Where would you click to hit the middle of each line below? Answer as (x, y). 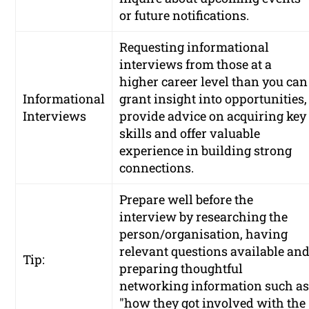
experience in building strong (206, 151)
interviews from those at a (196, 64)
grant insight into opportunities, (213, 99)
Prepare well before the (187, 200)
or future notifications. (185, 16)
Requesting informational (195, 47)
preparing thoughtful (181, 269)
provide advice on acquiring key (213, 116)
